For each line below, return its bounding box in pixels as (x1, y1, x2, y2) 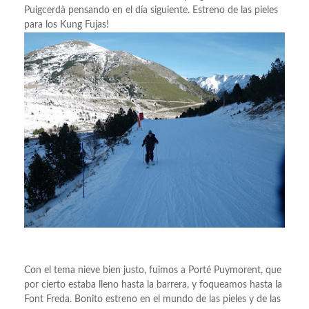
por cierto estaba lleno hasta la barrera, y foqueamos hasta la (24, 280, 282, 290)
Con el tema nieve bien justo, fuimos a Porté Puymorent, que (24, 266, 281, 276)
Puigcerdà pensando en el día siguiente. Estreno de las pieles (24, 5, 278, 15)
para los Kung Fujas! (24, 19, 109, 30)
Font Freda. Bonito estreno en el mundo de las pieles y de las (24, 295, 281, 305)
